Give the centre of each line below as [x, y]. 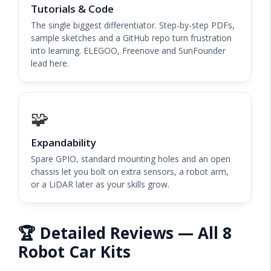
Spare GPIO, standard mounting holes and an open [131, 158]
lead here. [50, 63]
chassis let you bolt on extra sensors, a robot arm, [130, 171]
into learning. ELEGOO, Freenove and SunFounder [128, 50]
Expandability [64, 142]
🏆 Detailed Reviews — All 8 [125, 233]
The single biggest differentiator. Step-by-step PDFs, [133, 25]
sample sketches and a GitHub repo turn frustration [131, 38]
